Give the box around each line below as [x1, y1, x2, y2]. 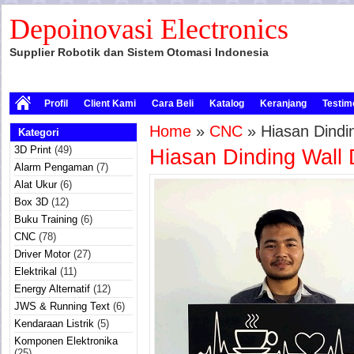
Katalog [209, 98, 244, 109]
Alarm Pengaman [14, 161, 93, 173]
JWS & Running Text [14, 300, 110, 312]
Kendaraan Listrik [14, 318, 94, 330]
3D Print [14, 144, 51, 156]
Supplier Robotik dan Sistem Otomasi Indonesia [9, 46, 269, 58]
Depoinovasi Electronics [9, 13, 288, 45]
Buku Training [14, 213, 77, 225]
